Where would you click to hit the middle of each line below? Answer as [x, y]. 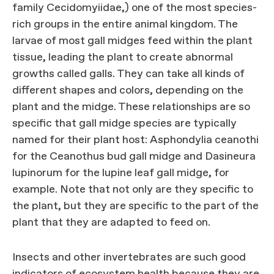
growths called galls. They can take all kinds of [128, 74]
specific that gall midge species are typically [124, 124]
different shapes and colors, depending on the [128, 91]
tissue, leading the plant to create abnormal [123, 57]
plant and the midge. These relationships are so [131, 107]
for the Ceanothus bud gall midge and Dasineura [134, 157]
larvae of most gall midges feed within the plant [132, 41]
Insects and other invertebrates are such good [129, 257]
